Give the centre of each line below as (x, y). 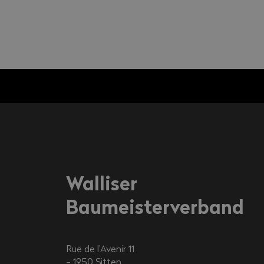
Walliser (101, 183)
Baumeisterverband (155, 207)
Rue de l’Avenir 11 (100, 248)
